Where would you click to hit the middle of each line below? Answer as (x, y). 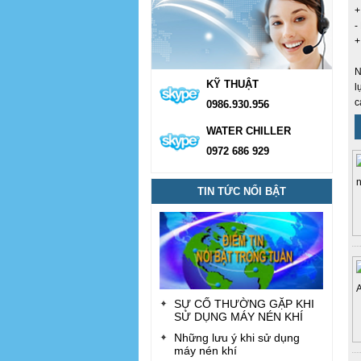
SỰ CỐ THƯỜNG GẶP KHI (244, 303)
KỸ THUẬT (232, 84)
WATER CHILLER (249, 131)
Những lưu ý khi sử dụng (237, 337)
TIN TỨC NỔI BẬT (242, 191)
